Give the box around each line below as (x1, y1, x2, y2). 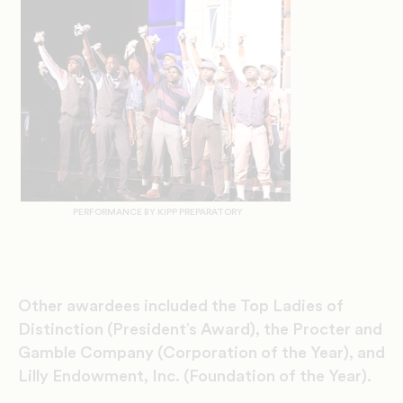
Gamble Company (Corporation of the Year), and (18, 345, 385, 362)
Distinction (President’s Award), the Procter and (18, 321, 382, 338)
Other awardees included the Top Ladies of (18, 298, 344, 315)
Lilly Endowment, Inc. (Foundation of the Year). (18, 368, 379, 385)
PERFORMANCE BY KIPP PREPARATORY (72, 208, 243, 218)
